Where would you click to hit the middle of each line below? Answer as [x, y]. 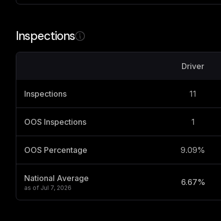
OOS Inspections [55, 122]
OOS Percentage [56, 150]
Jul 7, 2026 [56, 188]
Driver [193, 66]
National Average [56, 178]
